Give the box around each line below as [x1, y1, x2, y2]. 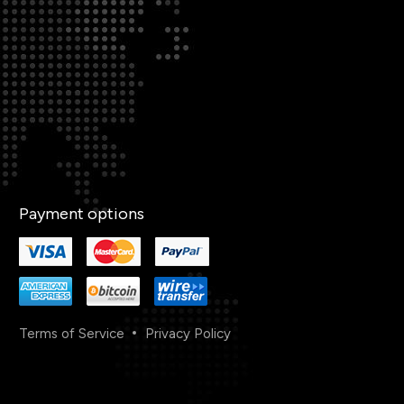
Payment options [19, 204, 144, 224]
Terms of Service [19, 326, 124, 342]
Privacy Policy [145, 326, 231, 342]
